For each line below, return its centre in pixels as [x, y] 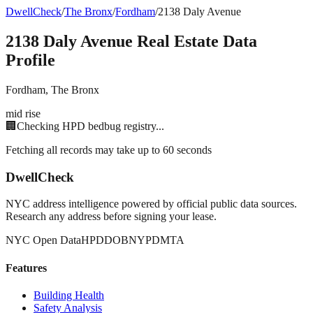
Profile [30, 60]
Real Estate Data [195, 41]
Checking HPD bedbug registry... [90, 126]
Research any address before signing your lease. [111, 217]
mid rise [23, 113]
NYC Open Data [43, 240]
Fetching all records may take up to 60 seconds [109, 150]
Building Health [69, 295]
